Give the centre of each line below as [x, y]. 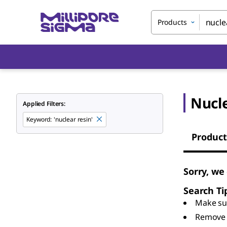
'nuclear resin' [73, 119]
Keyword [39, 119]
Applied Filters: [44, 104]
